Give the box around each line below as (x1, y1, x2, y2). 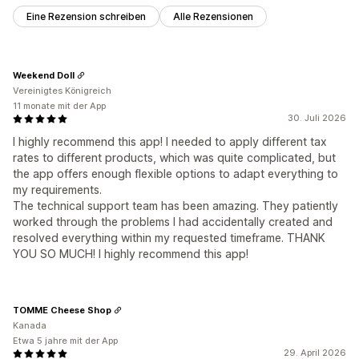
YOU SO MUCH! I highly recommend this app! (13, 247, 248, 261)
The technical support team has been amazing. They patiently (13, 199, 338, 213)
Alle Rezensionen (173, 10, 253, 23)
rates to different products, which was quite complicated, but (13, 151, 336, 165)
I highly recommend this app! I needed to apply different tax (13, 135, 327, 149)
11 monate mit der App (13, 100, 106, 112)
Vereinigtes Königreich (13, 85, 111, 97)
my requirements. (13, 183, 102, 197)
